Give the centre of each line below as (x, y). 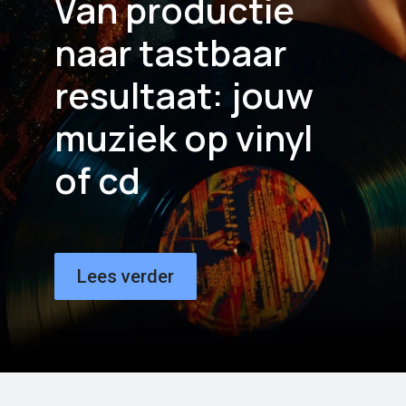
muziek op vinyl (184, 137)
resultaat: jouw (184, 95)
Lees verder (126, 276)
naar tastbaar (170, 52)
